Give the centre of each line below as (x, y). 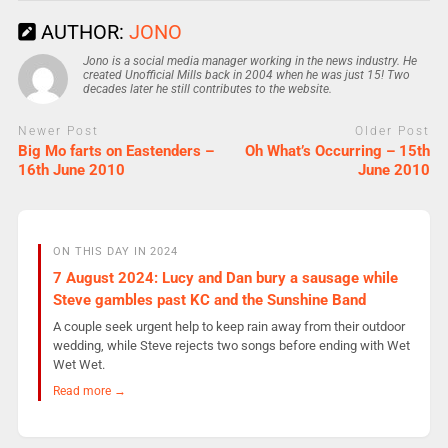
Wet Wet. (78, 365)
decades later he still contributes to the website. (207, 88)
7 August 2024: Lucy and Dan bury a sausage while (225, 277)
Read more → (89, 391)
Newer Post (58, 130)
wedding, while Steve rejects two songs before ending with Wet (231, 346)
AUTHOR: (82, 31)
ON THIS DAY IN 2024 (115, 252)
